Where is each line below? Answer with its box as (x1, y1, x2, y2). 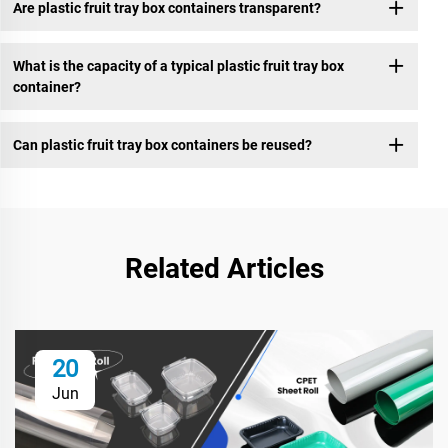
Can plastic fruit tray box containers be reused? (12, 136, 312, 153)
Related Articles (124, 252, 324, 286)
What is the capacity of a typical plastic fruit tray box (12, 57, 344, 74)
